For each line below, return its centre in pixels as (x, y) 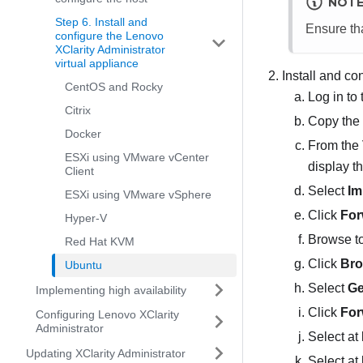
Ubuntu (83, 265)
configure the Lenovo (109, 36)
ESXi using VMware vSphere (138, 194)
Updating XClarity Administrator (106, 353)
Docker (83, 134)
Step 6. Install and (101, 22)
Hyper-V (86, 218)
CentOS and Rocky (114, 87)
